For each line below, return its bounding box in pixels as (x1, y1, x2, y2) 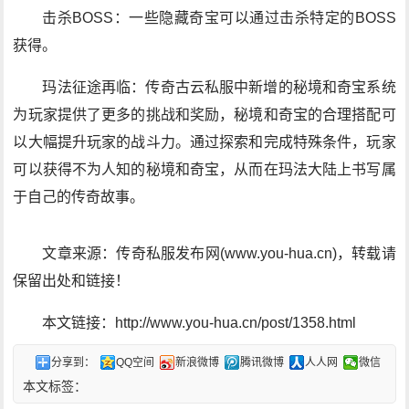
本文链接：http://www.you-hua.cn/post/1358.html (42, 315, 357, 330)
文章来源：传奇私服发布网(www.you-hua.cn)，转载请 (42, 246, 396, 261)
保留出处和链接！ (13, 273, 131, 288)
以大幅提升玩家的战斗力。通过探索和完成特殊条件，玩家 (13, 134, 396, 150)
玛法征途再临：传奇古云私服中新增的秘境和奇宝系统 (42, 79, 396, 95)
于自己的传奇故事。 (13, 189, 145, 204)
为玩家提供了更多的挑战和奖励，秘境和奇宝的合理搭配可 (13, 107, 396, 122)
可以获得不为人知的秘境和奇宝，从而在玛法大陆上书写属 (13, 162, 396, 177)
